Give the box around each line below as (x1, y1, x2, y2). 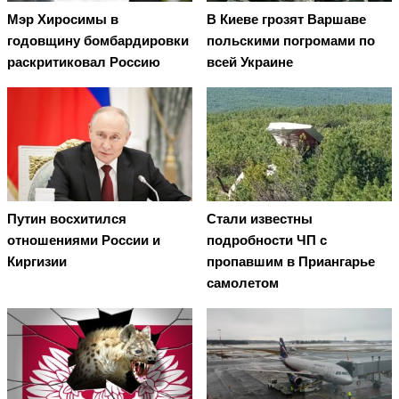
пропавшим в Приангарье (207, 254, 375, 270)
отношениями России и (7, 232, 160, 248)
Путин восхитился (7, 211, 126, 227)
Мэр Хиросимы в (7, 12, 118, 28)
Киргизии (7, 254, 67, 270)
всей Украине (207, 54, 293, 70)
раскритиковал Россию (7, 54, 160, 70)
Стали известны (207, 211, 313, 227)
